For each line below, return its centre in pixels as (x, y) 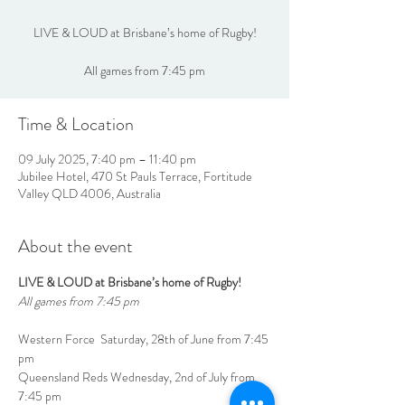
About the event (75, 246)
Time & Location (76, 124)
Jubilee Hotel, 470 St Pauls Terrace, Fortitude (135, 176)
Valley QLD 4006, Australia (89, 193)
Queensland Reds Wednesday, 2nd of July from (138, 377)
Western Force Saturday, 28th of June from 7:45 (145, 339)
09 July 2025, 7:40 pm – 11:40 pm (107, 159)
